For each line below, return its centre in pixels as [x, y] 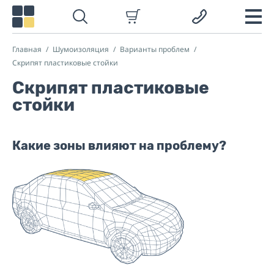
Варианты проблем [155, 49]
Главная [27, 49]
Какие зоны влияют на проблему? [119, 146]
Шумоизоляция [81, 49]
